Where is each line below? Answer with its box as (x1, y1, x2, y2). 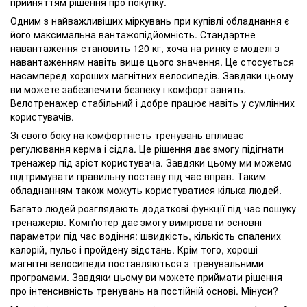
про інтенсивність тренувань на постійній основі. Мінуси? (10, 284, 278, 298)
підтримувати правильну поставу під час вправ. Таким (10, 169, 266, 184)
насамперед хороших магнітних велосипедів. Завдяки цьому (10, 69, 293, 83)
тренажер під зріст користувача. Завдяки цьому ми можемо (10, 156, 292, 170)
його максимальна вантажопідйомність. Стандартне (10, 27, 256, 42)
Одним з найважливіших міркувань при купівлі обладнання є (10, 14, 289, 28)
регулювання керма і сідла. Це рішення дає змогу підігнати (10, 142, 284, 156)
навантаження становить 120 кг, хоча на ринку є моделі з (10, 41, 280, 56)
